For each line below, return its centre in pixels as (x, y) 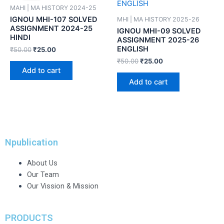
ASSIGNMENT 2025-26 (158, 40)
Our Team (43, 174)
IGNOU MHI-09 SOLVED (159, 31)
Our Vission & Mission (62, 186)
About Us (42, 163)
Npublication (31, 142)
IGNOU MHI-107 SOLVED (54, 19)
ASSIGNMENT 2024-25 (51, 28)
